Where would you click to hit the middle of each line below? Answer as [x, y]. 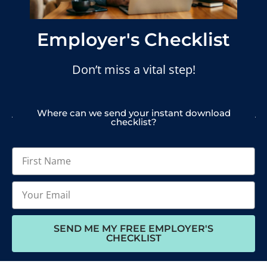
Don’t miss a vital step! [133, 70]
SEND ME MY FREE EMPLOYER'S [133, 228]
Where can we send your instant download [133, 113]
